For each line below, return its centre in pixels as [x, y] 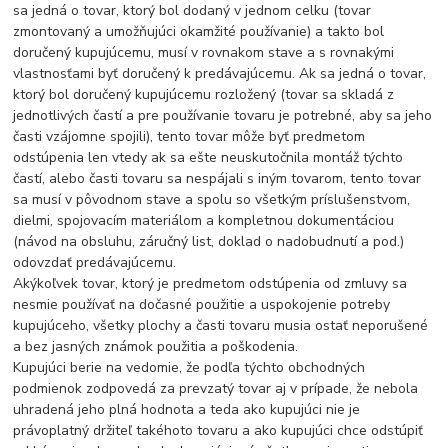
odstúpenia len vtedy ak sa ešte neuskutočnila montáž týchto [208, 158]
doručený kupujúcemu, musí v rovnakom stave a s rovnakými [204, 53]
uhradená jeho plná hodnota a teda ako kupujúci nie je [187, 410]
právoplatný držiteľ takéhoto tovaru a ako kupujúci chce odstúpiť [218, 431]
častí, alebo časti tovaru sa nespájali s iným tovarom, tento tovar [217, 179]
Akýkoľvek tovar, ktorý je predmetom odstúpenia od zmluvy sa [210, 284]
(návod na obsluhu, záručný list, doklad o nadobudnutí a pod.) [209, 242]
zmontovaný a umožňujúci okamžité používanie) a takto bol [199, 32]
